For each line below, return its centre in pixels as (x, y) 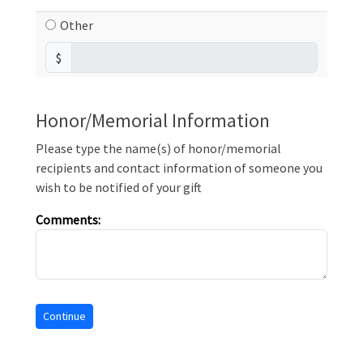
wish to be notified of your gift (119, 187)
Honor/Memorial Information (153, 120)
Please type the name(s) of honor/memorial (158, 148)
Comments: (68, 220)
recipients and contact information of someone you (179, 168)
